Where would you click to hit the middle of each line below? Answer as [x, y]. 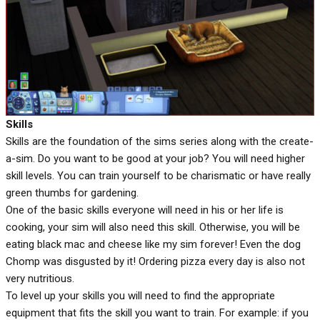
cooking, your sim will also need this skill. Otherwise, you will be [153, 227]
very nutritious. [40, 279]
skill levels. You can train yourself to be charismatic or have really [158, 176]
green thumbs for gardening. [72, 193]
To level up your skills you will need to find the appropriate [140, 296]
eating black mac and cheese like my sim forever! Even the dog [153, 245]
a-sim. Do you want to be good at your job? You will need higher [155, 159]
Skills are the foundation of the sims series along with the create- [160, 142]
